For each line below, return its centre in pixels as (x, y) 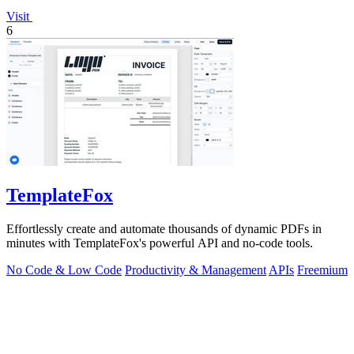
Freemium (322, 269)
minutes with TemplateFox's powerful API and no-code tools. (160, 243)
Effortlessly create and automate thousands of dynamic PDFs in (164, 228)
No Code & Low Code (64, 269)
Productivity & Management (196, 269)
